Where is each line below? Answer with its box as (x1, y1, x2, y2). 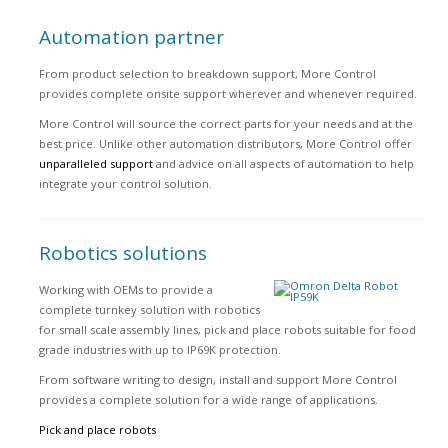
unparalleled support (38, 156, 153, 171)
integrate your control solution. (38, 176, 212, 191)
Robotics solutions (38, 240, 207, 266)
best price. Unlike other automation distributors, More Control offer (38, 136, 412, 151)
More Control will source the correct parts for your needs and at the (38, 116, 413, 131)
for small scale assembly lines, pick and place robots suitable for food (38, 322, 416, 337)
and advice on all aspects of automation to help (152, 156, 414, 171)
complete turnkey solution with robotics (38, 302, 260, 317)
